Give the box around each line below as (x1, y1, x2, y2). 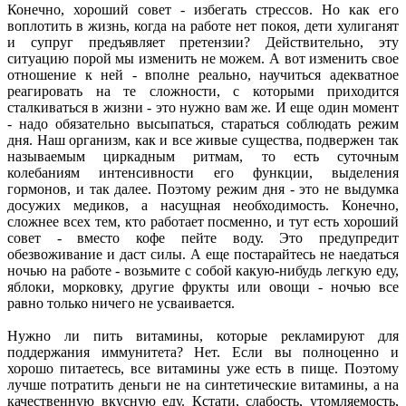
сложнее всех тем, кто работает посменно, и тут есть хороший (7, 213, 399, 229)
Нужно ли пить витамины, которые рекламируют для (7, 327, 399, 343)
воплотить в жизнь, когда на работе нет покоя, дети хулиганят (7, 17, 399, 34)
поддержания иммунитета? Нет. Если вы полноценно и (7, 343, 399, 360)
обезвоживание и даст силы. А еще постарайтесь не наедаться (7, 246, 399, 262)
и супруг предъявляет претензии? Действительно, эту (7, 34, 399, 50)
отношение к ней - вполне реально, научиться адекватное (7, 66, 399, 82)
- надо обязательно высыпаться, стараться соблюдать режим (7, 115, 399, 131)
